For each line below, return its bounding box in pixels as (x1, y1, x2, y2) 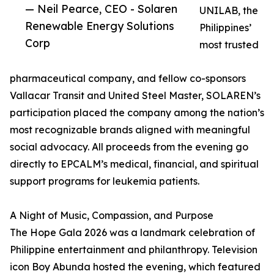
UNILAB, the (199, 4, 258, 17)
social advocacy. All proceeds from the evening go (10, 141, 248, 154)
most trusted (199, 39, 259, 51)
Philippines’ (199, 21, 251, 34)
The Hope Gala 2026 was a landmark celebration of (10, 226, 255, 239)
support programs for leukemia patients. (10, 175, 199, 188)
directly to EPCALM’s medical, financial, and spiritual (10, 158, 259, 171)
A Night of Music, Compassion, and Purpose (10, 209, 213, 222)
